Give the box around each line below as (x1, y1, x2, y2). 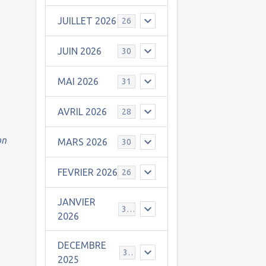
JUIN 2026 (57, 46, 102, 56)
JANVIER (57, 197, 96, 207)
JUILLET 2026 (57, 15, 116, 26)
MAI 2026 (57, 76, 99, 87)
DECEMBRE (57, 240, 106, 251)
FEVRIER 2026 (57, 167, 118, 178)
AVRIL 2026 (57, 106, 107, 117)
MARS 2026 (57, 137, 107, 147)
